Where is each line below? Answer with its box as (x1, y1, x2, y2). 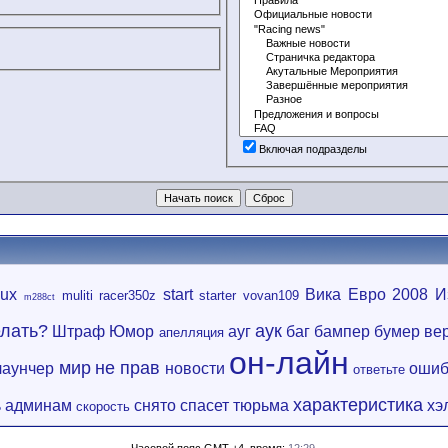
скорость (76, 399, 130, 414)
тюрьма (233, 397, 289, 414)
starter (199, 288, 237, 303)
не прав (94, 358, 161, 378)
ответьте (353, 362, 406, 377)
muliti (61, 288, 93, 303)
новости (164, 360, 225, 377)
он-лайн (228, 345, 349, 381)
